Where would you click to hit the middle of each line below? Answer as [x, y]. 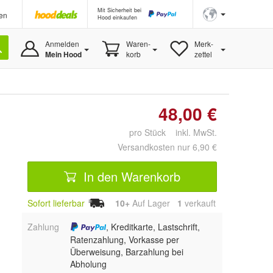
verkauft [199, 203]
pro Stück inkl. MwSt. [173, 132]
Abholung [88, 264]
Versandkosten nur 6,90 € [167, 147]
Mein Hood [63, 54]
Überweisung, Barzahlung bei [126, 252]
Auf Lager [154, 203]
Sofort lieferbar [56, 203]
